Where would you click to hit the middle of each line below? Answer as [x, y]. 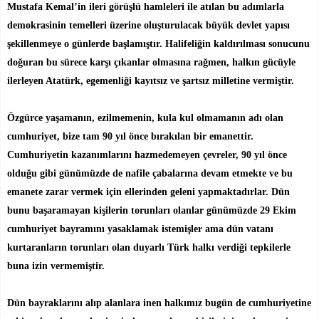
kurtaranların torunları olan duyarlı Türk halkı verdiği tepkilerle [149, 247]
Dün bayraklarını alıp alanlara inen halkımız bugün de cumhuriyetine [159, 303]
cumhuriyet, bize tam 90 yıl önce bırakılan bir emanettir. [130, 136]
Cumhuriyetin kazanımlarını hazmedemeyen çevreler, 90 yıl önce [147, 155]
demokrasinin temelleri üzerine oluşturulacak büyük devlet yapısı [148, 25]
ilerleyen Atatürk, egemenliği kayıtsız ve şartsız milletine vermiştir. [151, 80]
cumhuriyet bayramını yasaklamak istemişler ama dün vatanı [140, 229]
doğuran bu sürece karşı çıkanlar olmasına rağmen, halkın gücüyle [151, 62]
